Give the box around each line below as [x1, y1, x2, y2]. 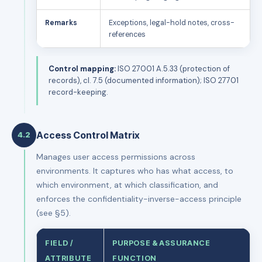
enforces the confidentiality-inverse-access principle [36, 193, 242, 204]
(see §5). [36, 207, 71, 218]
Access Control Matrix [36, 129, 140, 141]
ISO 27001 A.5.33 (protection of [116, 63, 230, 74]
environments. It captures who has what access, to [36, 165, 233, 176]
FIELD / [45, 238, 73, 247]
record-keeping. [49, 87, 108, 97]
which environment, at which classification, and [36, 179, 218, 190]
